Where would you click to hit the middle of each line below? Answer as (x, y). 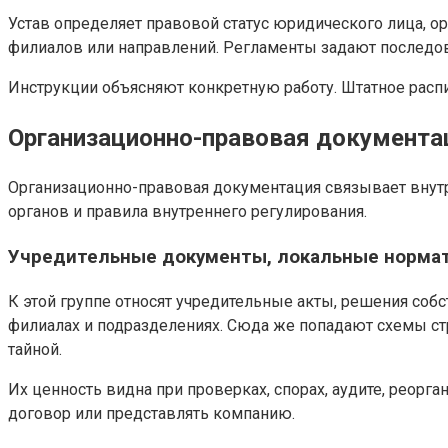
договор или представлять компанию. (151, 413)
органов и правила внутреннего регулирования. (187, 212)
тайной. (35, 349)
